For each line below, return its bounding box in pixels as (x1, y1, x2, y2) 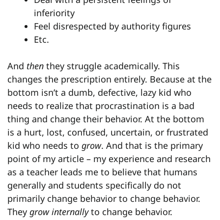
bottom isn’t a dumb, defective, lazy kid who (7, 86, 192, 99)
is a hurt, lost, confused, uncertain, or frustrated (7, 126, 208, 138)
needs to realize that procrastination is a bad (7, 100, 194, 112)
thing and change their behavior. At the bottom (7, 113, 204, 125)
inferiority (34, 7, 75, 19)
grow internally (29, 206, 88, 218)
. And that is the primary (101, 139, 203, 152)
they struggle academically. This (44, 60, 180, 72)
